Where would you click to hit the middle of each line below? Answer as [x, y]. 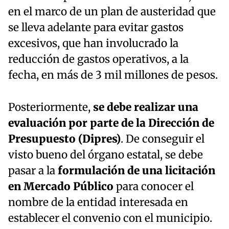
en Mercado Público [61, 186]
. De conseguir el [163, 139]
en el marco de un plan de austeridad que [112, 12]
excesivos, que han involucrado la [93, 43]
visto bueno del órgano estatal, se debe [106, 155]
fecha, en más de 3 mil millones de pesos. [113, 75]
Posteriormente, [51, 107]
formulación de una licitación [135, 170]
